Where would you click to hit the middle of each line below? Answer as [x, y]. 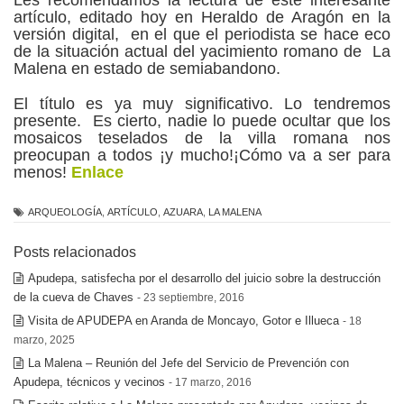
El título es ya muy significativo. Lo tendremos [202, 103]
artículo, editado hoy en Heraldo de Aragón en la [202, 17]
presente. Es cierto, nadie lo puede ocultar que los [202, 120]
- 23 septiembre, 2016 [191, 297]
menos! [42, 172]
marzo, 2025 [44, 339]
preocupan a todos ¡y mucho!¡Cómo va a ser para [202, 155]
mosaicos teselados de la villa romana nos [202, 138]
